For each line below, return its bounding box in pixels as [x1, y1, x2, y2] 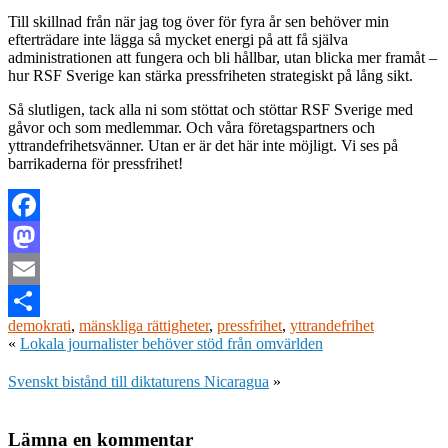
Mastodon [8, 259, 71, 277]
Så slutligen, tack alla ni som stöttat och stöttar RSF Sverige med [8, 100, 413, 118]
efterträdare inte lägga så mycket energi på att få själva [8, 30, 348, 48]
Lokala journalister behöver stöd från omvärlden [20, 334, 323, 352]
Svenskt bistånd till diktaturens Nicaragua [8, 372, 269, 390]
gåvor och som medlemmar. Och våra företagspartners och [8, 118, 375, 136]
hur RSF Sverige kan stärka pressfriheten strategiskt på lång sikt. [8, 66, 413, 84]
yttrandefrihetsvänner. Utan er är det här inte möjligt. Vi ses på [8, 136, 398, 154]
